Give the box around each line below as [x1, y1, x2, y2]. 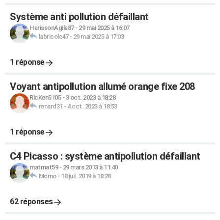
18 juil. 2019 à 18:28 [61, 172, 111, 180]
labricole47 [38, 33, 68, 40]
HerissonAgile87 [29, 24, 74, 31]
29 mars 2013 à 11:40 [62, 164, 118, 171]
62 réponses [10, 197, 53, 206]
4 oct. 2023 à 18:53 [67, 103, 117, 110]
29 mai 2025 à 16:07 [79, 24, 130, 31]
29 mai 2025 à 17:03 [73, 33, 124, 40]
